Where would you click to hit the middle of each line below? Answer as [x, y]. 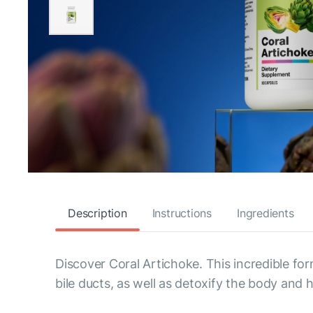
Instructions [182, 213]
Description [97, 213]
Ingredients [265, 213]
